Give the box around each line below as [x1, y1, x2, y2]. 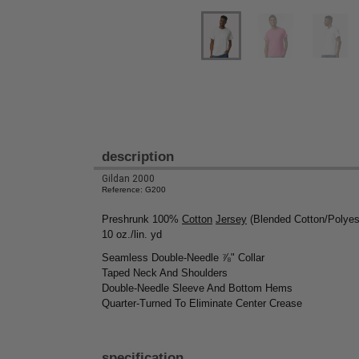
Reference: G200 [102, 185, 166, 195]
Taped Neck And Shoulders [102, 267, 228, 280]
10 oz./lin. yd [102, 228, 162, 241]
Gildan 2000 [102, 173, 155, 185]
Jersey [216, 213, 247, 226]
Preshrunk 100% [102, 213, 182, 226]
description [102, 149, 174, 165]
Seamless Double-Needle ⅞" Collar [102, 252, 264, 264]
